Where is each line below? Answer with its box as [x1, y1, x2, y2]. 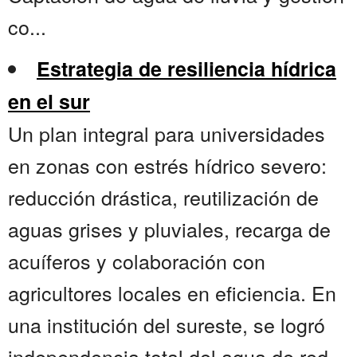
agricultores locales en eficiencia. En [8, 278, 336, 308]
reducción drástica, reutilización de [8, 182, 319, 212]
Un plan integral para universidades [8, 119, 325, 148]
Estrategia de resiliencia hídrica [37, 54, 336, 84]
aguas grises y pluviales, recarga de [8, 214, 331, 244]
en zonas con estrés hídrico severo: [8, 151, 327, 180]
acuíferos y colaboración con [8, 246, 265, 276]
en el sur [8, 87, 90, 116]
